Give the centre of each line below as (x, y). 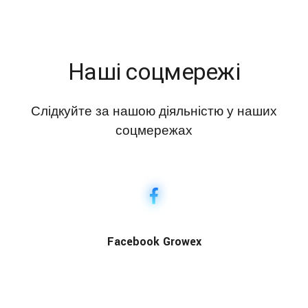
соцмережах (154, 131)
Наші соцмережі (154, 71)
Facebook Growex (154, 241)
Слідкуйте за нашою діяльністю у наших (154, 111)
